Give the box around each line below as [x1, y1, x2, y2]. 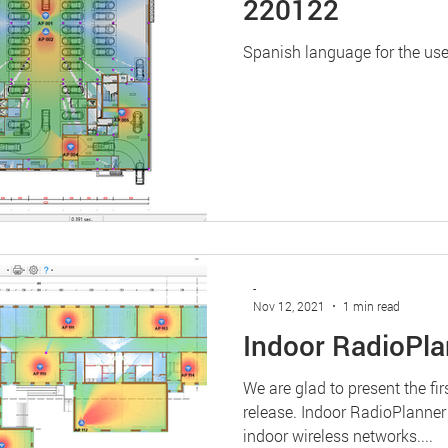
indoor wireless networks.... [243, 424, 433, 446]
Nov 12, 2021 [253, 297, 325, 314]
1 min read [343, 297, 400, 314]
